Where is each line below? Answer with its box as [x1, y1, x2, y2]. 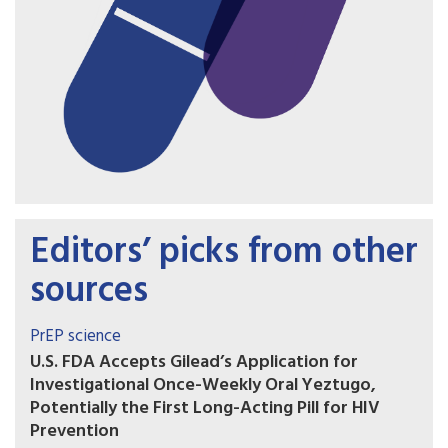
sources [30, 262, 148, 321]
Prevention [30, 416, 119, 446]
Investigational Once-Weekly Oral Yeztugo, [30, 370, 376, 400]
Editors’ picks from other [30, 223, 418, 282]
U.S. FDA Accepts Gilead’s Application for [30, 347, 358, 377]
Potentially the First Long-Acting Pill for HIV [30, 393, 380, 423]
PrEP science [30, 322, 121, 350]
